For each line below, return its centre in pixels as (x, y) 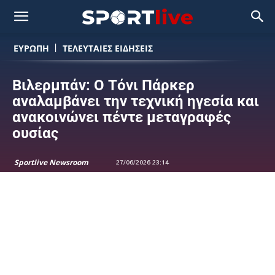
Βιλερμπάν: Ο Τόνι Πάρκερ (103, 85)
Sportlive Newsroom (51, 162)
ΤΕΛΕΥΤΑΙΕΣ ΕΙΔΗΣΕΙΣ (108, 48)
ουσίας (35, 133)
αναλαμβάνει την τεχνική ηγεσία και (136, 101)
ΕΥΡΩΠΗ (31, 48)
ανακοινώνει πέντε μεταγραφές (122, 117)
